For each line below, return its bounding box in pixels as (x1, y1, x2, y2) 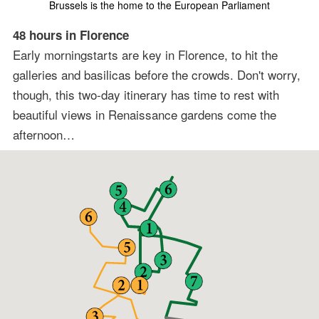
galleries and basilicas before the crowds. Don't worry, (12, 66, 300, 84)
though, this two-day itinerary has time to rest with (12, 85, 279, 104)
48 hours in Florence (12, 26, 129, 44)
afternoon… (12, 125, 75, 144)
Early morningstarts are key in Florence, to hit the (12, 46, 278, 64)
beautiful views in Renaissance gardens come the (12, 105, 276, 124)
